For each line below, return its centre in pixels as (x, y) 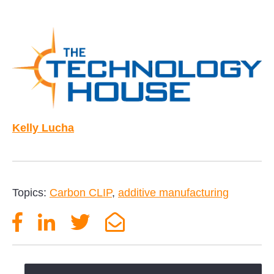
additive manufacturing (173, 193)
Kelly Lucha (43, 128)
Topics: (31, 193)
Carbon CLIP (81, 193)
